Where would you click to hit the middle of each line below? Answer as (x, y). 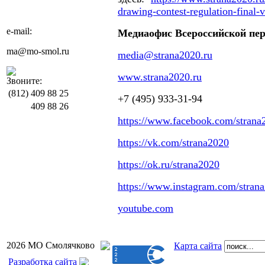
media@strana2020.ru (165, 55)
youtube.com (146, 208)
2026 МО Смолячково (51, 245)
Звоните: (24, 81)
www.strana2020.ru (160, 77)
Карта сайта (198, 246)
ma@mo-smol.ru (38, 51)
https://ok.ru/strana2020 (169, 164)
